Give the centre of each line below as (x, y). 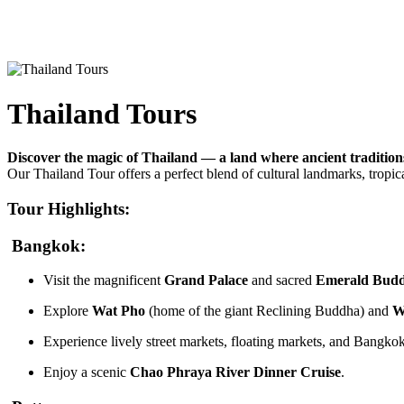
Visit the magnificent (104, 280)
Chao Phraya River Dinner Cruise (235, 372)
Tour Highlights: (69, 208)
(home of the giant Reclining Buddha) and (269, 311)
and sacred (282, 280)
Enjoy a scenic (87, 372)
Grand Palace (206, 280)
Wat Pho (119, 311)
